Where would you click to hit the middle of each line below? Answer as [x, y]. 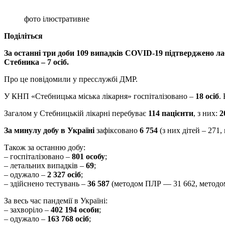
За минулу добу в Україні [49, 130]
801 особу [88, 156]
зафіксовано [117, 130]
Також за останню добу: [45, 147]
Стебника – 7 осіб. [36, 62]
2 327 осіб [64, 174]
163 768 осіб [68, 218]
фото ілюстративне [57, 19]
